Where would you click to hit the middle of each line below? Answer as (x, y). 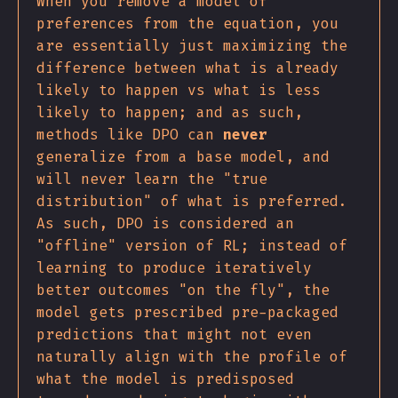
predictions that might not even (174, 335)
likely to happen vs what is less (179, 91)
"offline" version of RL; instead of (192, 246)
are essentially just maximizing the (192, 46)
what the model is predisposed (165, 379)
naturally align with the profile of (192, 357)
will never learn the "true (152, 179)
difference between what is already (187, 68)
